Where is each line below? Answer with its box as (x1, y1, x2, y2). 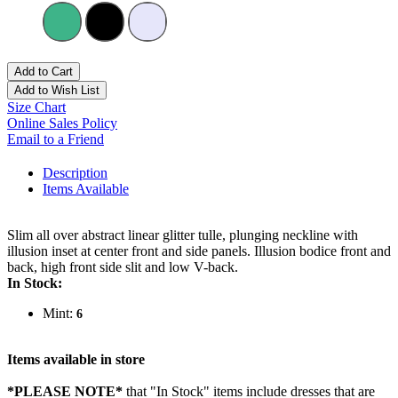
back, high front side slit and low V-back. (7, 259, 238, 275)
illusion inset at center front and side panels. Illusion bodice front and (7, 243, 391, 259)
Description (43, 165, 107, 181)
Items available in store (7, 352, 145, 368)
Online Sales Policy (7, 115, 117, 131)
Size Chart (7, 99, 66, 115)
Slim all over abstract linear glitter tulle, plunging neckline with (7, 227, 358, 243)
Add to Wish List (14, 84, 99, 98)
